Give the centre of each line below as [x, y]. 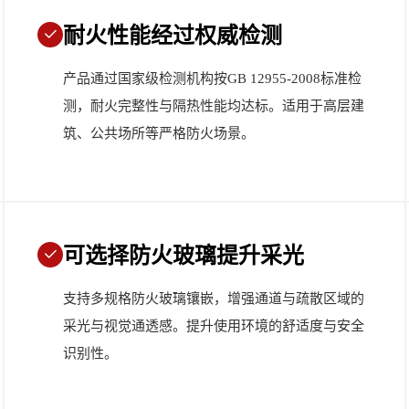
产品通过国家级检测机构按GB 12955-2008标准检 [212, 78]
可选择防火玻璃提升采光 [184, 255]
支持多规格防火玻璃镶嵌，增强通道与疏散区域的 [214, 298]
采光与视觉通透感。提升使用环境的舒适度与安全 [214, 325]
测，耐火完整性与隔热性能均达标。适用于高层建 [214, 105]
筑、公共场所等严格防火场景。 [159, 133]
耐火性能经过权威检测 [173, 35]
